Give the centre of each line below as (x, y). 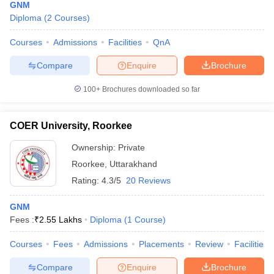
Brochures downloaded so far (150, 89)
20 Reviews (148, 180)
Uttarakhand (133, 164)
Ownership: (95, 147)
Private (131, 147)
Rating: (87, 180)
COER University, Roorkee (71, 126)
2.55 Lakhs (61, 220)
